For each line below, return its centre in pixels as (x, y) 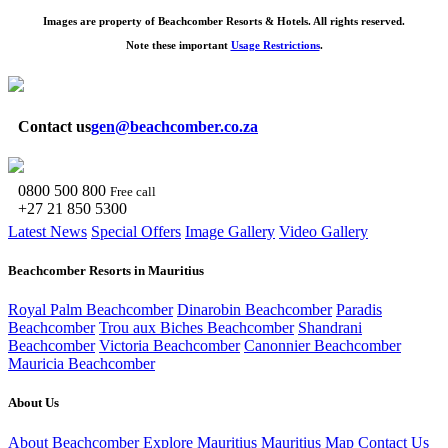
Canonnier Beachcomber (322, 346)
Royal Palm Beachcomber (90, 310)
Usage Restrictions (275, 45)
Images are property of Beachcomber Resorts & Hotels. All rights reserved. (224, 21)
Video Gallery (323, 231)
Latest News (47, 231)
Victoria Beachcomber (169, 346)
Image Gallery (230, 231)
